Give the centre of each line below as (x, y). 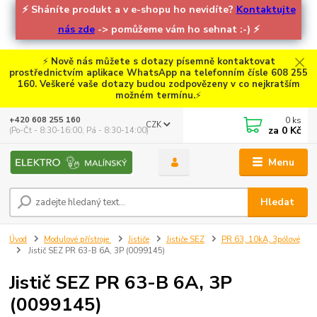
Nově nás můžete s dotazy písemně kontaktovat (163, 61)
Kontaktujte (266, 10)
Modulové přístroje (77, 240)
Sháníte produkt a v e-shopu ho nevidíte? (133, 10)
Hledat (278, 202)
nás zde (76, 29)
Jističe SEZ (185, 240)
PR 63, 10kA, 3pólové (260, 240)
